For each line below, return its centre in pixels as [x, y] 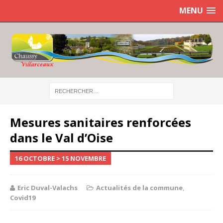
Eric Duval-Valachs [48, 187]
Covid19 [23, 197]
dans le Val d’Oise [61, 137]
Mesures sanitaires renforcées [101, 122]
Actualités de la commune [139, 187]
